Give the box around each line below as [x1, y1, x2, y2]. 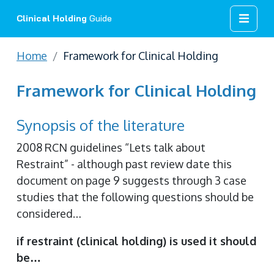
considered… [17, 207, 81, 220]
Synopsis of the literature [17, 116, 185, 135]
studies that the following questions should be [17, 190, 254, 204]
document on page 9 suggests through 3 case [17, 174, 246, 187]
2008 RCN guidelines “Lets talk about [17, 141, 206, 154]
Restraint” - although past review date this [17, 157, 232, 171]
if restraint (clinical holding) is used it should [17, 234, 256, 248]
